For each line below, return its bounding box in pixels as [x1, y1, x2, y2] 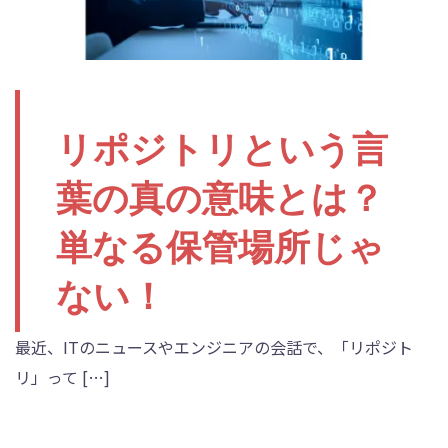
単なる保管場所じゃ [56, 226, 384, 268]
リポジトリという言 [56, 128, 388, 170]
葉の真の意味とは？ [56, 177, 384, 219]
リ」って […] [15, 364, 110, 389]
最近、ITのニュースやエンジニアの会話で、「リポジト [15, 334, 413, 359]
